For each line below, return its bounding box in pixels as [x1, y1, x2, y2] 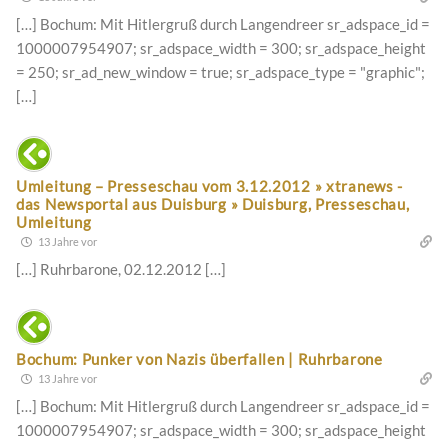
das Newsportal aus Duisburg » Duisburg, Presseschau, [16, 195, 410, 214]
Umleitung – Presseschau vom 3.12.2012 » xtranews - [16, 177, 404, 196]
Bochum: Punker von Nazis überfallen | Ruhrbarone [16, 350, 383, 369]
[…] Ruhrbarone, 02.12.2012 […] [16, 260, 226, 279]
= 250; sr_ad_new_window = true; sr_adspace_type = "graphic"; [16, 63, 425, 82]
